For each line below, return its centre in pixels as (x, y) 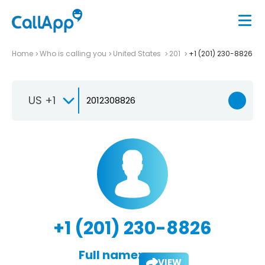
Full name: (109, 255)
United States (138, 53)
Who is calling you (73, 53)
